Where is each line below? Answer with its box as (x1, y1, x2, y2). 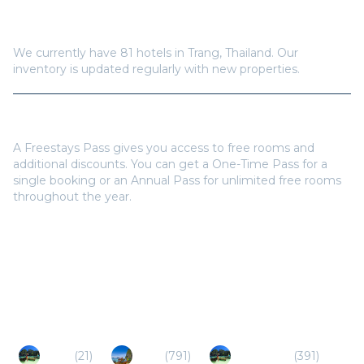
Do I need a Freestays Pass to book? (13, 115, 247, 131)
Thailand (225, 45, 271, 60)
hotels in (133, 45, 188, 60)
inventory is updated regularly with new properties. (13, 61, 300, 76)
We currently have (13, 45, 120, 60)
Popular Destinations (13, 297, 222, 322)
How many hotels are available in (13, 19, 226, 36)
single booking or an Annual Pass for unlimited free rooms (13, 172, 341, 188)
